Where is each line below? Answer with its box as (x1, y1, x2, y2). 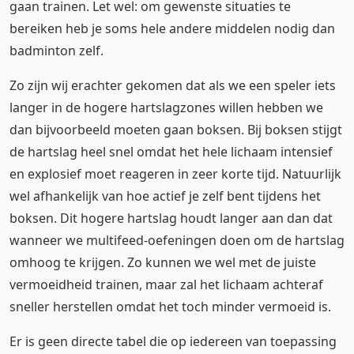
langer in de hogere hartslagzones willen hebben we (9, 98, 323, 116)
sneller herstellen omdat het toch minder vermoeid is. (9, 297, 331, 315)
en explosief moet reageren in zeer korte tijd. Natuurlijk (9, 164, 341, 183)
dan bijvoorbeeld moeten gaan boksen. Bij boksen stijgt (9, 120, 342, 138)
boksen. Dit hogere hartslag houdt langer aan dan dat (9, 209, 333, 227)
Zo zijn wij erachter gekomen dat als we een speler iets (9, 76, 336, 94)
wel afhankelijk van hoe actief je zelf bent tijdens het (9, 186, 321, 205)
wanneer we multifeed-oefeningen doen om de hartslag (9, 231, 345, 249)
